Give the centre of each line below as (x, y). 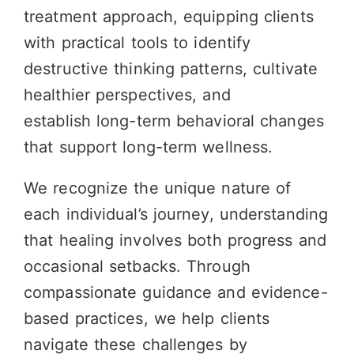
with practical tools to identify (137, 43)
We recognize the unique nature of (158, 188)
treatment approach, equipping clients (169, 17)
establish (60, 121)
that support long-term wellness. (149, 147)
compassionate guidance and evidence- (176, 292)
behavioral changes (250, 121)
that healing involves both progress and (175, 240)
